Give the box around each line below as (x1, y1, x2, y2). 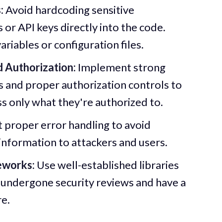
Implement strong (75, 60, 166, 74)
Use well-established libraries (34, 158, 179, 171)
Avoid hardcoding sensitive (3, 2, 134, 16)
